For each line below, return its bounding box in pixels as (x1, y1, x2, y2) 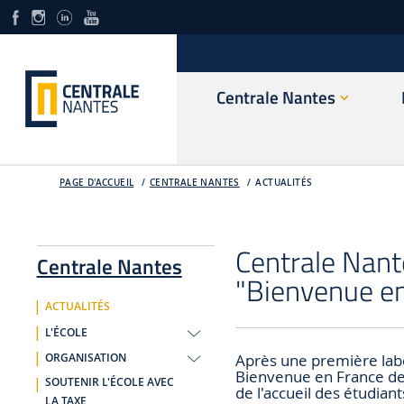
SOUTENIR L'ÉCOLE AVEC (44, 374, 174, 390)
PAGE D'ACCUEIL (59, 176, 134, 188)
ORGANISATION (44, 351, 126, 366)
